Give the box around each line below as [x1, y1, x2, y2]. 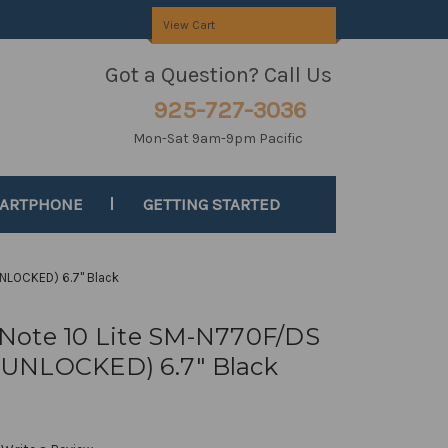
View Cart [162, 18, 215, 32]
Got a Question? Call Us [104, 62, 332, 88]
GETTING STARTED [143, 194, 281, 214]
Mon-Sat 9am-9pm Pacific [133, 130, 304, 147]
